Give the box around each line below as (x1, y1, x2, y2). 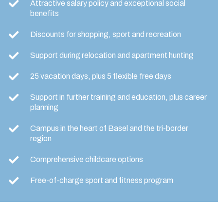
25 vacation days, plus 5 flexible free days (30, 72, 171, 81)
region (30, 134, 52, 143)
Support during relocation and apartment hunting (30, 51, 194, 60)
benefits (30, 9, 59, 18)
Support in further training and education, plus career (30, 93, 207, 102)
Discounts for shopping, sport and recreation (30, 30, 181, 39)
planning (30, 103, 58, 112)
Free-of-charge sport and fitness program (30, 176, 173, 185)
